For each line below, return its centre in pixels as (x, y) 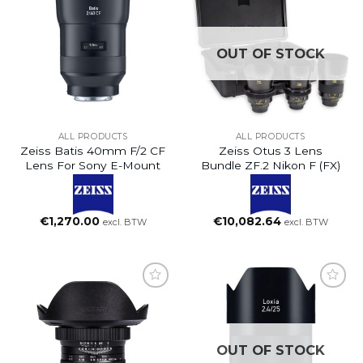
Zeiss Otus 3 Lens (270, 150)
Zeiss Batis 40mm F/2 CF (93, 150)
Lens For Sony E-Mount (93, 165)
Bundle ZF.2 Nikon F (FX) (270, 165)
